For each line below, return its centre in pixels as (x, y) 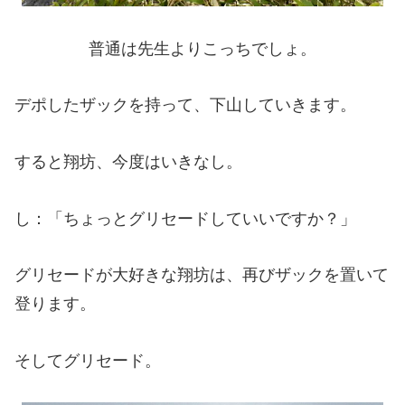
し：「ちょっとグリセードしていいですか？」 (185, 218)
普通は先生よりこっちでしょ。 (202, 48)
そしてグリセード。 (88, 360)
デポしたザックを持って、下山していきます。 (185, 105)
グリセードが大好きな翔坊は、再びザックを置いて (202, 275)
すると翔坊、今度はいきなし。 (128, 162)
